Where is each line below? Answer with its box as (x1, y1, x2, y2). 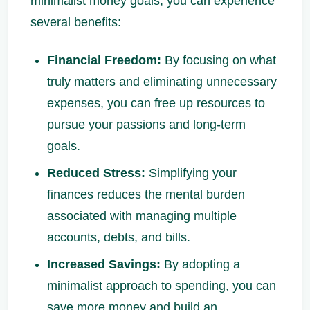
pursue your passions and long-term (47, 118, 246, 131)
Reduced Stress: (47, 166, 145, 180)
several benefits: (30, 15, 121, 29)
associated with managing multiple (47, 209, 237, 223)
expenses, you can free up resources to (47, 96, 265, 110)
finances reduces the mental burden (47, 188, 245, 201)
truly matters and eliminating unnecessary (47, 75, 277, 89)
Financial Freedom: (47, 53, 161, 67)
